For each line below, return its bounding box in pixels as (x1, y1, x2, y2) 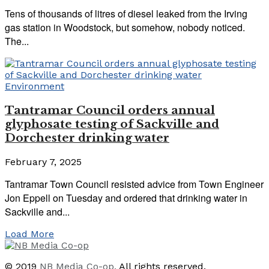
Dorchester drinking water (5, 131, 169, 145)
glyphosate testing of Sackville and (5, 117, 219, 131)
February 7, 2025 (5, 156, 82, 168)
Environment (5, 80, 64, 92)
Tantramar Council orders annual (5, 103, 215, 118)
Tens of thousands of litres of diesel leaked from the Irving (5, 7, 247, 21)
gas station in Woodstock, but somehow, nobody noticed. (5, 20, 245, 35)
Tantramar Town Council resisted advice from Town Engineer (5, 177, 264, 191)
